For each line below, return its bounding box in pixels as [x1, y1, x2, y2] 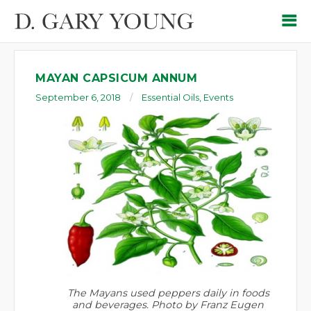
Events [203, 92, 233, 103]
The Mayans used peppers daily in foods [67, 287, 269, 299]
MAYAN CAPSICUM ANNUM [35, 72, 197, 85]
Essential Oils [142, 92, 199, 103]
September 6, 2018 [35, 92, 121, 103]
